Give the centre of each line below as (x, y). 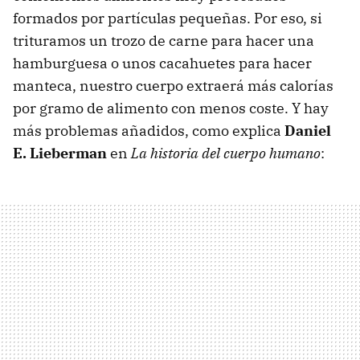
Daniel (308, 130)
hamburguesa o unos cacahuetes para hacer (162, 63)
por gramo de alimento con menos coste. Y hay (171, 108)
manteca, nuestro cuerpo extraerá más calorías (173, 85)
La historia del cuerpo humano (226, 153)
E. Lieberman (60, 153)
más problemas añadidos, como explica (149, 130)
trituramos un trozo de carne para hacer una (164, 40)
